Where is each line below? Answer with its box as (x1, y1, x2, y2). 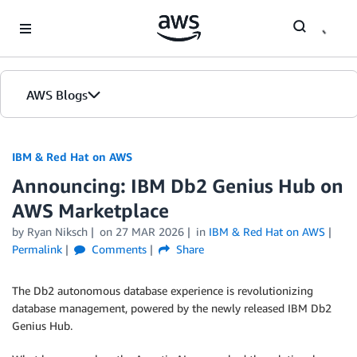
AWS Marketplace (12, 199, 169, 222)
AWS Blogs (26, 87, 88, 103)
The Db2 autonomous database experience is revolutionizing (12, 284, 313, 297)
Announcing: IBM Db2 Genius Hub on (12, 175, 343, 197)
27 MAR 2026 (115, 225, 184, 238)
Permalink (12, 242, 62, 256)
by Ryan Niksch (12, 225, 88, 238)
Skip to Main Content (7, 9, 113, 22)
